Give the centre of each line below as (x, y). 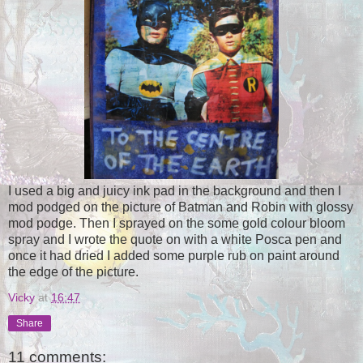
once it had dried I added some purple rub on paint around (174, 255)
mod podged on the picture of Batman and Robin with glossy (181, 207)
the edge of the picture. (73, 271)
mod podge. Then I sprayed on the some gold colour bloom (177, 223)
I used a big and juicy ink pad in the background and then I (175, 190)
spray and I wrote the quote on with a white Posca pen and (175, 239)
